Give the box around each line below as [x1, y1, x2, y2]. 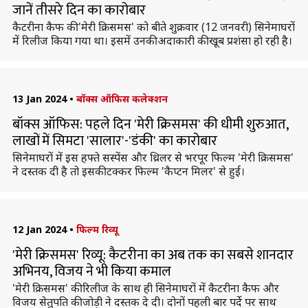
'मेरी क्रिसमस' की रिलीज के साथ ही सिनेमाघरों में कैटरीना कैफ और [12, 280, 279, 296]
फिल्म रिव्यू [76, 223, 118, 236]
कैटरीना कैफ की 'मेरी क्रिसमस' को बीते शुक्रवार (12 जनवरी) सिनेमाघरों [12, 19, 295, 34]
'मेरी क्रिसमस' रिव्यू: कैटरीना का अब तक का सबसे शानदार [12, 243, 294, 267]
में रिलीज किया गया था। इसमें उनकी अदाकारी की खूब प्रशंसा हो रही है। [12, 33, 292, 48]
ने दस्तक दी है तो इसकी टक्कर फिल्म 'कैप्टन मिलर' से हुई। [12, 164, 245, 179]
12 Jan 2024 [12, 223, 67, 236]
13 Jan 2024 [12, 92, 67, 105]
